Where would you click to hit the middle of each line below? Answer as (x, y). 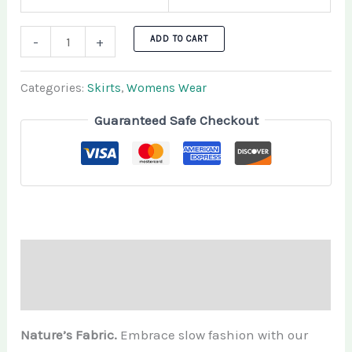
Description (56, 257)
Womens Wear (167, 88)
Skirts (104, 88)
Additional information (91, 293)
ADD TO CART (179, 38)
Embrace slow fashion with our (213, 335)
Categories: (54, 88)
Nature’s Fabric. (69, 335)
